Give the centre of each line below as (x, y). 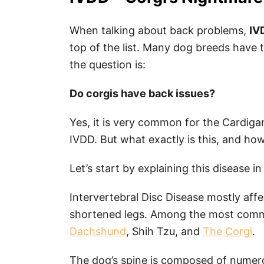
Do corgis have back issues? (142, 93)
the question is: (108, 64)
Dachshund (98, 231)
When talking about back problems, (159, 30)
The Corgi (227, 231)
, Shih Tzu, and (164, 231)
